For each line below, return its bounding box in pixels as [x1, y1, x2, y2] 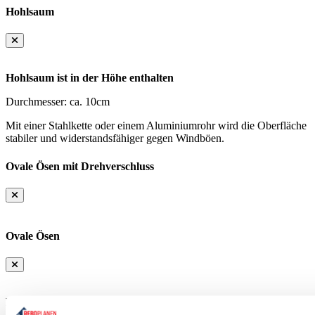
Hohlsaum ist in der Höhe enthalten [6, 72, 174, 84]
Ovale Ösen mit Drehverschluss [6, 160, 154, 172]
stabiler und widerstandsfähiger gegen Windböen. [6, 132, 224, 145]
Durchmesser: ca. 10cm [6, 96, 110, 108]
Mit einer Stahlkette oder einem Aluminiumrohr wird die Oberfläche [6, 120, 307, 132]
